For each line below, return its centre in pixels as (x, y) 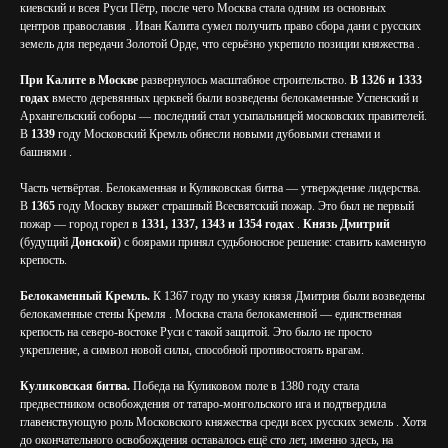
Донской (94, 242)
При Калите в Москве (79, 80)
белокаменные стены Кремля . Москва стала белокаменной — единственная (211, 314)
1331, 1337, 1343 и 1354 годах (217, 224)
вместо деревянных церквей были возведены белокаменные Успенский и (235, 98)
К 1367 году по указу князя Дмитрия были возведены (287, 296)
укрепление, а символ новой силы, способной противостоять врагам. (192, 350)
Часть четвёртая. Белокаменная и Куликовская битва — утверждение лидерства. (220, 188)
